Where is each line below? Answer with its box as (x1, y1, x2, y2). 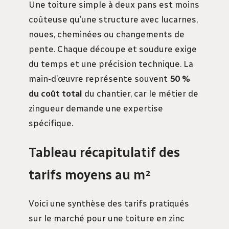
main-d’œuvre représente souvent (29, 73, 170, 84)
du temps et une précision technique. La (29, 58, 193, 69)
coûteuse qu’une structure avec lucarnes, (29, 14, 198, 25)
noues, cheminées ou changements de (29, 29, 185, 39)
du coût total (29, 88, 82, 99)
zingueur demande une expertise (29, 103, 163, 113)
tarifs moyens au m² (29, 167, 151, 183)
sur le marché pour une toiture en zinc (29, 213, 185, 224)
